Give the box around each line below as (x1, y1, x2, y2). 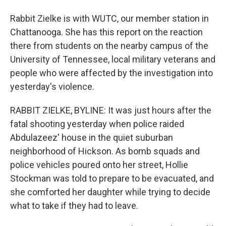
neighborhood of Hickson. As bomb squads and (10, 146, 200, 156)
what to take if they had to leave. (10, 200, 138, 211)
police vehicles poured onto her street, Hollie (10, 159, 188, 170)
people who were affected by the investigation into (10, 68, 213, 78)
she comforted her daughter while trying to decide (10, 187, 210, 197)
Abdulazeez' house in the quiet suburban (10, 132, 173, 143)
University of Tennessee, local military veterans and (10, 54, 215, 65)
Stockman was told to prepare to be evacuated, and (10, 173, 214, 184)
